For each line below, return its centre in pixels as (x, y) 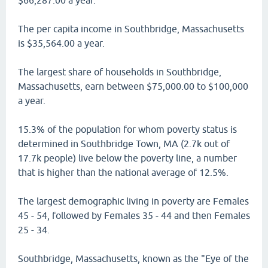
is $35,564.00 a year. (61, 43)
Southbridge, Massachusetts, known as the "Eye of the (133, 258)
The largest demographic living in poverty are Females (133, 201)
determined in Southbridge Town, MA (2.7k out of (124, 144)
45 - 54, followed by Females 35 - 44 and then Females (134, 215)
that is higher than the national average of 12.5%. (123, 172)
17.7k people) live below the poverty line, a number (127, 158)
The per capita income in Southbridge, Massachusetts (131, 29)
